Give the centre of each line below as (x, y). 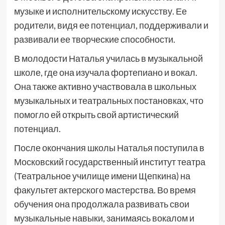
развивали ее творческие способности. (94, 39)
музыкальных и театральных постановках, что (108, 100)
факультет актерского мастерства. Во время (105, 190)
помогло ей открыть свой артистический (96, 115)
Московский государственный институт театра (109, 162)
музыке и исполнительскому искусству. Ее (100, 11)
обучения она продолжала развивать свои (101, 204)
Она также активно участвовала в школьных (105, 86)
